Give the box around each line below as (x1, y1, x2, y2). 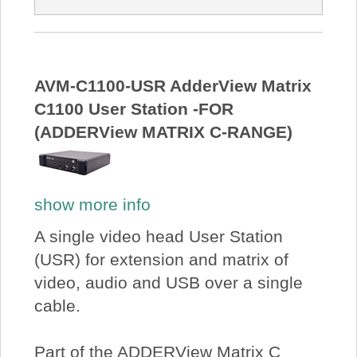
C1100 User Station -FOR (33, 99, 233, 118)
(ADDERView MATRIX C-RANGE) (33, 122, 292, 141)
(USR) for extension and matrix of (33, 249, 288, 269)
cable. (33, 296, 80, 315)
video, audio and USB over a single (33, 273, 303, 292)
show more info (33, 195, 151, 214)
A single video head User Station (33, 226, 283, 245)
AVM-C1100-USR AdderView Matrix (33, 76, 312, 95)
